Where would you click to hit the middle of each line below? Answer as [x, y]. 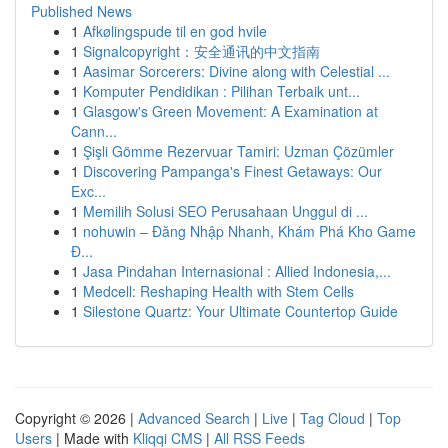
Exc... [88, 191]
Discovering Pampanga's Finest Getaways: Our [232, 171]
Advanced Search [194, 418]
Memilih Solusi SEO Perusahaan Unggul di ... [225, 211]
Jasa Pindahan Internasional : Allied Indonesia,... [237, 271]
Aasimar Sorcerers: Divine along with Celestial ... [236, 71]
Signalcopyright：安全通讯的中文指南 [201, 51]
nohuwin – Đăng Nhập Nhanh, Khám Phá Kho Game [249, 231]
